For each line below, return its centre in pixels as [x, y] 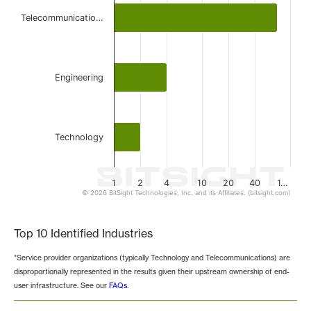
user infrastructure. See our [61, 286]
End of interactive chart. [76, 203]
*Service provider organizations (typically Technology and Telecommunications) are [152, 258]
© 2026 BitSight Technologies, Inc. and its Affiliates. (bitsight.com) [186, 193]
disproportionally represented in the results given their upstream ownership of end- [152, 272]
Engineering [79, 77]
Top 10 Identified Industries [83, 233]
